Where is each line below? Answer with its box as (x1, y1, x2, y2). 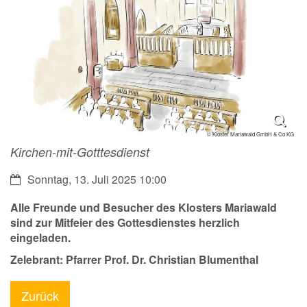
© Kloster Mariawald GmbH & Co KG (207, 130, 294, 138)
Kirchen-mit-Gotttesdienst (10, 143, 149, 160)
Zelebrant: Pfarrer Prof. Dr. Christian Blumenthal (10, 251, 258, 267)
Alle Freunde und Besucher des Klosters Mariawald (10, 199, 277, 215)
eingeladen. (10, 229, 71, 245)
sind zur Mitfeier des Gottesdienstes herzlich (10, 214, 240, 230)
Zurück (21, 286, 59, 304)
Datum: (10, 170, 45, 186)
